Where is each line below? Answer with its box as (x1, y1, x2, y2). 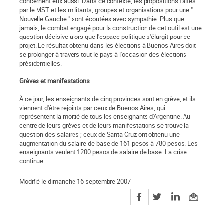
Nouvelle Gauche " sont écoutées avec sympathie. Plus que (19, 14, 184, 24)
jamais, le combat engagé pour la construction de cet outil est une (19, 23, 202, 33)
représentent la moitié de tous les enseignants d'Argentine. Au (19, 112, 190, 121)
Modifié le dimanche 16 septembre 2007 (19, 177, 131, 186)
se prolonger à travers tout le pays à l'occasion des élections (19, 50, 186, 59)
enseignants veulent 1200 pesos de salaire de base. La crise (19, 147, 187, 157)
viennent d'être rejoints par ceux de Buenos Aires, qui (19, 103, 165, 112)
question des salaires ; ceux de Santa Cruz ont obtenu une (19, 130, 180, 139)
